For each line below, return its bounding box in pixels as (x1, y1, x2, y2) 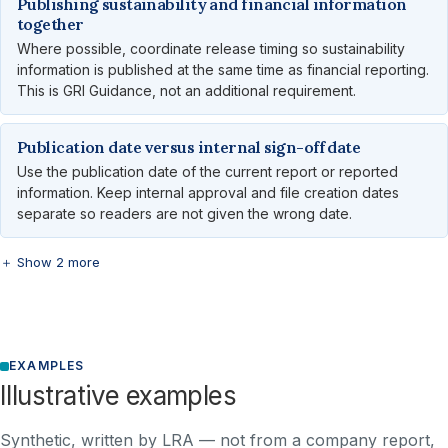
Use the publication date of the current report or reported (17, 163, 398, 181)
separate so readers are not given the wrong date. (17, 205, 352, 223)
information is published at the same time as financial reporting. (17, 61, 429, 79)
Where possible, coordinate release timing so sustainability (17, 40, 405, 58)
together (17, 14, 84, 35)
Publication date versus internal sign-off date (17, 137, 361, 158)
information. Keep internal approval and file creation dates (17, 184, 399, 202)
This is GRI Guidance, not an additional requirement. (17, 82, 356, 100)
